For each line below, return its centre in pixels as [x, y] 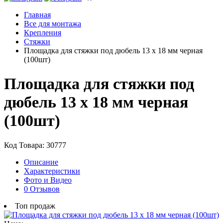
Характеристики [52, 171]
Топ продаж [35, 206]
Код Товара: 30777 [35, 145]
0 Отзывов [42, 189]
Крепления [43, 32]
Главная [37, 14]
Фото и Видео [48, 180]
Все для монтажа [53, 23]
